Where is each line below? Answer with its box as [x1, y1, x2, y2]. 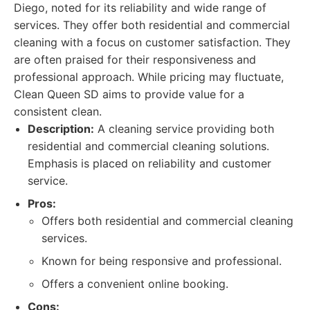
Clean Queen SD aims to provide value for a [14, 87, 244, 101]
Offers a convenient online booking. [42, 277, 228, 291]
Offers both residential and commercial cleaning [42, 214, 293, 228]
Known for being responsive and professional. [42, 254, 282, 268]
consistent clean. [14, 104, 102, 118]
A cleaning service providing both [94, 122, 274, 136]
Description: [28, 122, 94, 136]
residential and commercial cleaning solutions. [28, 139, 269, 153]
